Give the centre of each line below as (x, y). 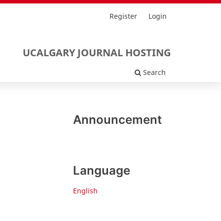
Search (153, 73)
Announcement (117, 120)
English (85, 191)
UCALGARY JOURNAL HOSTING (97, 53)
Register (123, 16)
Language (102, 171)
